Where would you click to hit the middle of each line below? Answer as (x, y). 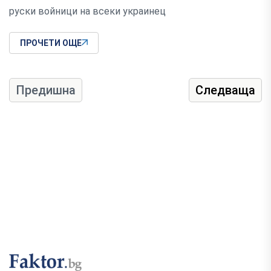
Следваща (225, 90)
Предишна (46, 90)
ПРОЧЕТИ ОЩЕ (51, 43)
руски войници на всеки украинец (87, 11)
